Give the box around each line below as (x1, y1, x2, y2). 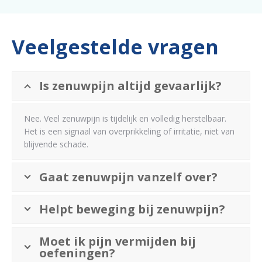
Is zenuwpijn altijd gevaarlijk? (39, 77, 222, 94)
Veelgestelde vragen (12, 33, 219, 60)
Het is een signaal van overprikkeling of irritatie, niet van (24, 125, 235, 137)
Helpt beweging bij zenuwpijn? (39, 201, 225, 217)
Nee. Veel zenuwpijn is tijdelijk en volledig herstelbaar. (24, 112, 226, 124)
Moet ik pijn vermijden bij (39, 233, 196, 249)
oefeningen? (39, 244, 115, 261)
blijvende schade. (24, 138, 88, 150)
